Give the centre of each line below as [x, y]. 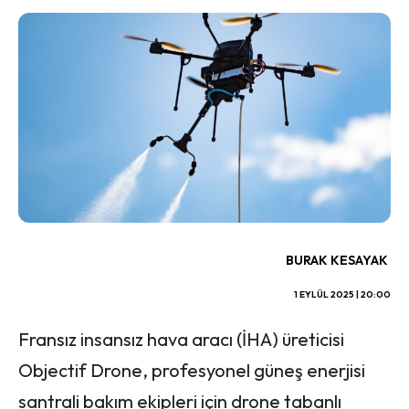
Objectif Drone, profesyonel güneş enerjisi [192, 370]
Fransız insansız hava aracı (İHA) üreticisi [181, 339]
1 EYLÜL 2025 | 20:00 [342, 294]
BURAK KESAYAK [337, 260]
